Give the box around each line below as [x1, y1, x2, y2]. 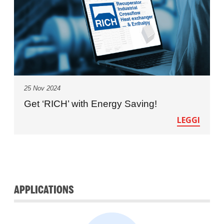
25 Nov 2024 [24, 84, 61, 92]
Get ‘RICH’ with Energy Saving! [24, 98, 157, 109]
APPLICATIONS [14, 183, 74, 197]
